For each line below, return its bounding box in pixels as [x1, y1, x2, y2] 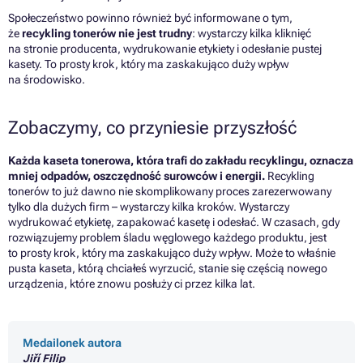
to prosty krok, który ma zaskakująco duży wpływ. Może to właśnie [8, 246, 335, 259]
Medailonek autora [23, 335, 122, 349]
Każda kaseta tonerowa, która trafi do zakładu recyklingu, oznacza [8, 153, 353, 167]
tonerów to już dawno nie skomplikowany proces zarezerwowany [8, 184, 331, 198]
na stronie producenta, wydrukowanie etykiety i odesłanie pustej [8, 41, 322, 55]
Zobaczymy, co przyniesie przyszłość [8, 117, 297, 138]
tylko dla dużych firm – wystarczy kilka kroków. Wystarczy [8, 199, 289, 213]
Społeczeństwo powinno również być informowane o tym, [8, 11, 293, 24]
